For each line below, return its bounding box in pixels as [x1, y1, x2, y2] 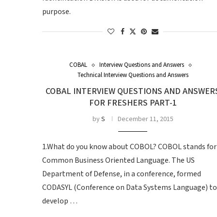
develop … [42, 196, 77, 206]
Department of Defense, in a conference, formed [42, 169, 201, 179]
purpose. [42, 7, 71, 17]
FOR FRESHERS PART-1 [89, 97, 177, 108]
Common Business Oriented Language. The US [42, 155, 195, 166]
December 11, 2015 [117, 115, 173, 124]
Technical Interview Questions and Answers [77, 71, 188, 79]
